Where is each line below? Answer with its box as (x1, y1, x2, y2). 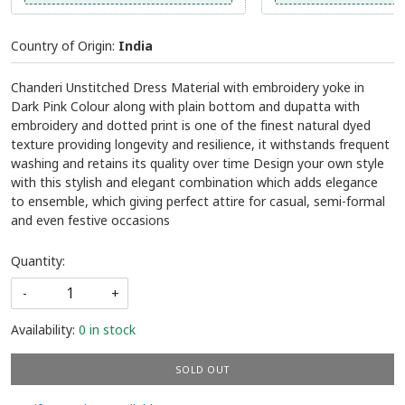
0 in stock (79, 321, 136, 339)
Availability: (11, 321, 75, 339)
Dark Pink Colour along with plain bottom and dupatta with (11, 98, 360, 116)
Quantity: (11, 252, 65, 270)
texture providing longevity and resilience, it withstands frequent (11, 136, 390, 154)
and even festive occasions (11, 212, 170, 230)
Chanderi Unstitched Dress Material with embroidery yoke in (11, 79, 364, 97)
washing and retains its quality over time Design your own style (11, 155, 384, 173)
